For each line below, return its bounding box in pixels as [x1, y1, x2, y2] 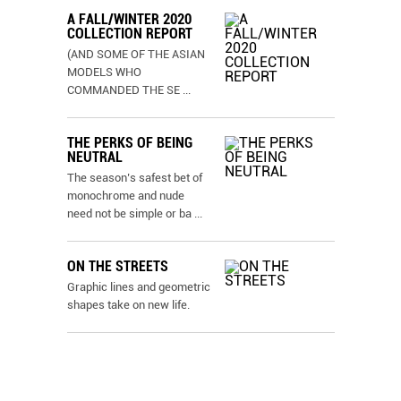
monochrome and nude [67, 189, 184, 202]
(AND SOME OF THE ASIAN [67, 47, 205, 61]
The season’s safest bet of [67, 171, 202, 184]
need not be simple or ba [67, 207, 192, 220]
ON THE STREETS [67, 258, 168, 275]
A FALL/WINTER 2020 [67, 11, 192, 28]
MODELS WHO [67, 65, 141, 79]
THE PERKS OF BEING [67, 134, 192, 151]
